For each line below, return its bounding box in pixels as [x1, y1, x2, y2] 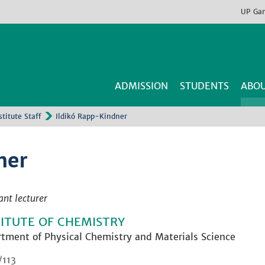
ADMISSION [115, 80, 168, 92]
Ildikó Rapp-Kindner [56, 112, 127, 121]
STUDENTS [180, 80, 229, 92]
